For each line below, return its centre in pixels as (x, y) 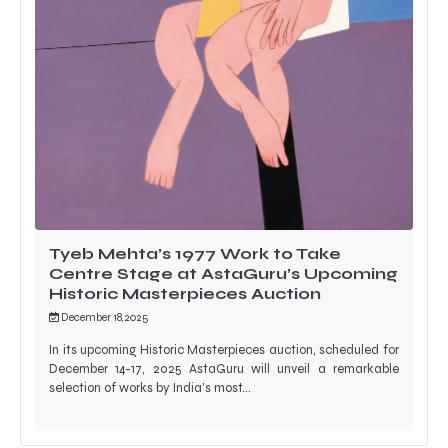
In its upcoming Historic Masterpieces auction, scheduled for (224, 349)
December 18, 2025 (104, 317)
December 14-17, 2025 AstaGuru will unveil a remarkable (224, 368)
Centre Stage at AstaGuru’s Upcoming (223, 273)
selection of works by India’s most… (150, 387)
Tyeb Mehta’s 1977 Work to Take (195, 253)
